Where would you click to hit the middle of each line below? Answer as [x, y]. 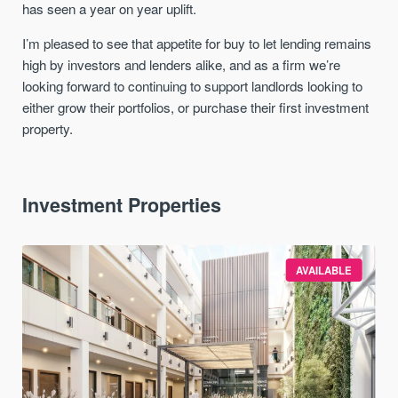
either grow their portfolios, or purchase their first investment [196, 107]
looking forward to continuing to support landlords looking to [193, 85]
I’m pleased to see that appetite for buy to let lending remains [197, 43]
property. [48, 128]
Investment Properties [122, 204]
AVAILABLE [324, 270]
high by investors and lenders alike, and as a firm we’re [182, 64]
